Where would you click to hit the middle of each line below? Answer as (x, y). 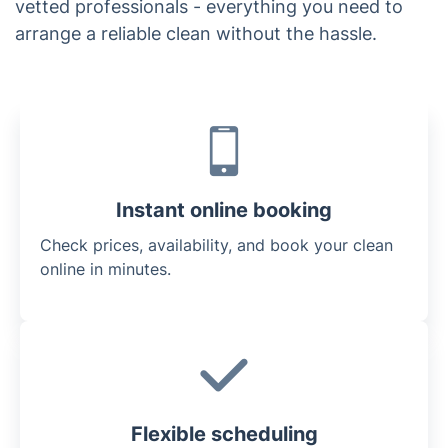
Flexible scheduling (224, 433)
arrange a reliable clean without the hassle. (196, 33)
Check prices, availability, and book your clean (216, 244)
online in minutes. (105, 268)
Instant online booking (224, 209)
